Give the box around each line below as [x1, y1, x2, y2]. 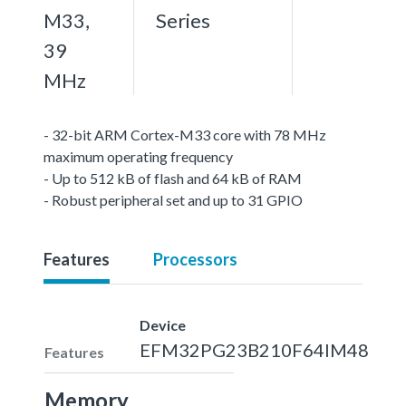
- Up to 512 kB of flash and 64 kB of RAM [43, 169, 302, 187]
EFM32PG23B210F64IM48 [140, 338, 369, 361]
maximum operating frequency [43, 147, 233, 165]
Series [156, 7, 210, 33]
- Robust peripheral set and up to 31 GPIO [43, 190, 303, 208]
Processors [153, 248, 237, 269]
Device [140, 315, 186, 333]
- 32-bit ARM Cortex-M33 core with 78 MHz [43, 125, 326, 143]
